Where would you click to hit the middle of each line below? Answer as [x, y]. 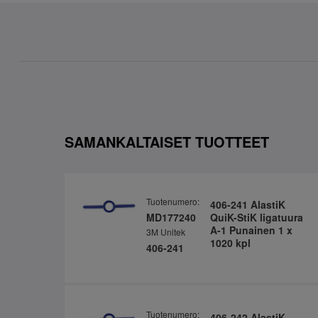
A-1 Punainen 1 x [251, 230]
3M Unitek [165, 232]
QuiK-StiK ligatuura [256, 218]
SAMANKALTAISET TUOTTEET [166, 141]
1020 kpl [230, 243]
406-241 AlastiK [247, 205]
